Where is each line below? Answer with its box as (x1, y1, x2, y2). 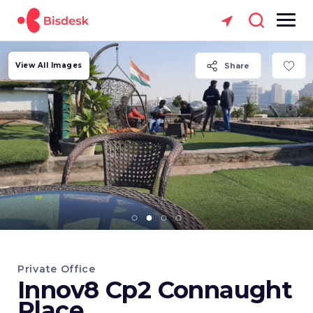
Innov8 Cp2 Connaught (17, 275, 293, 305)
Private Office (17, 263, 96, 275)
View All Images (15, 61, 82, 70)
